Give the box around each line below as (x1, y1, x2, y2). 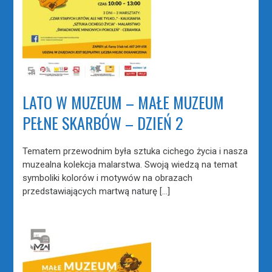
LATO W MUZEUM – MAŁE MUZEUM (22, 90, 225, 115)
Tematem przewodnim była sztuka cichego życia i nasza (22, 145, 248, 157)
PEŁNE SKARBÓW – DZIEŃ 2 (22, 111, 184, 135)
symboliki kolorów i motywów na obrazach (22, 172, 193, 183)
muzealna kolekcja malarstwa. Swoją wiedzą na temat (22, 158, 238, 170)
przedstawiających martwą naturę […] (22, 185, 171, 197)
